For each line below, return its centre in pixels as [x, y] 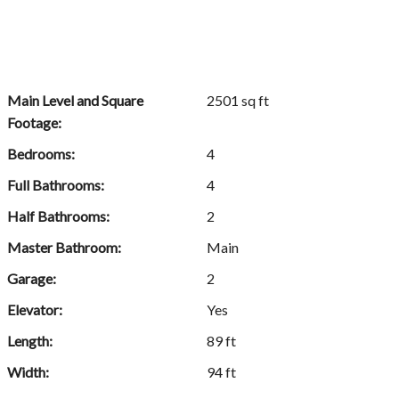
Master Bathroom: [64, 248]
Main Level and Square [75, 101]
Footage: [34, 123]
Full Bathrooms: [56, 185]
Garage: [32, 279]
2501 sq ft [238, 101]
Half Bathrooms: [58, 216]
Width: [28, 372]
